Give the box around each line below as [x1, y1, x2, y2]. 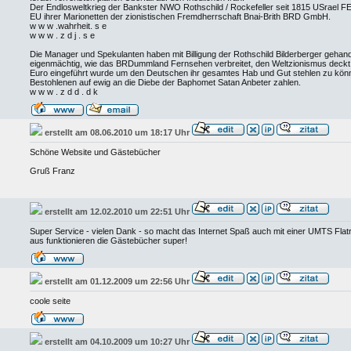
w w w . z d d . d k [30, 87, 98, 96]
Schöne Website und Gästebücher [30, 147, 161, 157]
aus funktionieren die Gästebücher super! [30, 236, 187, 245]
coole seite [30, 296, 71, 306]
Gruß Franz [30, 166, 75, 175]
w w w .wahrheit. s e [30, 21, 107, 31]
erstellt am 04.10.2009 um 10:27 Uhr [45, 337, 190, 346]
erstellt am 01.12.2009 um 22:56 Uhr [45, 277, 190, 286]
